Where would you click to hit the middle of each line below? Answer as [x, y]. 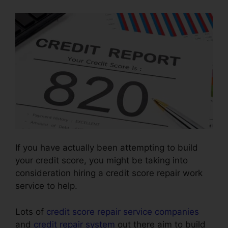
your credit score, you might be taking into [102, 161]
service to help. [46, 186]
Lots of [31, 211]
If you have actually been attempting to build [107, 148]
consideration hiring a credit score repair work [109, 173]
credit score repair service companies [123, 211]
